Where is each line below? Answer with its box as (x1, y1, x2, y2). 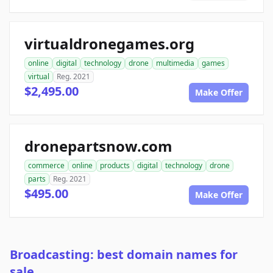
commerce (28, 160, 65, 171)
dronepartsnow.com (24, 136, 172, 157)
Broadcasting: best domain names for (10, 246, 238, 263)
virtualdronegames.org (24, 34, 194, 54)
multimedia (156, 58, 194, 69)
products (100, 160, 130, 171)
